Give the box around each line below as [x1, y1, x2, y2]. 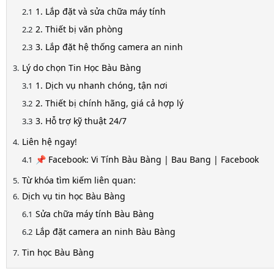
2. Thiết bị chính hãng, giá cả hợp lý [35, 97, 183, 109]
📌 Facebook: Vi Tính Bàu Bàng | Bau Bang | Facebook [35, 154, 259, 165]
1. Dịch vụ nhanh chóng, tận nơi [35, 80, 168, 91]
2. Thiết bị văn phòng [35, 23, 123, 35]
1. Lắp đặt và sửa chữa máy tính [35, 6, 166, 17]
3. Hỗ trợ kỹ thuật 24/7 [35, 115, 127, 127]
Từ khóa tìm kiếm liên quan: [22, 174, 136, 186]
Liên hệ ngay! [22, 136, 77, 147]
